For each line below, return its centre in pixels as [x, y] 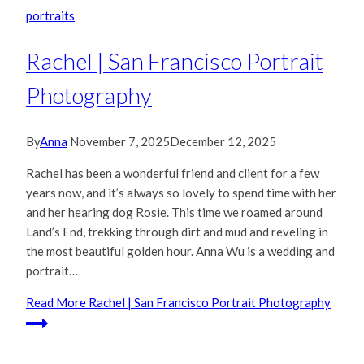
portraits [50, 16]
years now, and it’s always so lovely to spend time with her [181, 192]
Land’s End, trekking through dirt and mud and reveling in [177, 231]
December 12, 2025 [223, 141]
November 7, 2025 [120, 141]
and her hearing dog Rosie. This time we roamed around [174, 212]
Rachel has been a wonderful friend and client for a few [173, 173]
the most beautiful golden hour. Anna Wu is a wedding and [180, 251]
